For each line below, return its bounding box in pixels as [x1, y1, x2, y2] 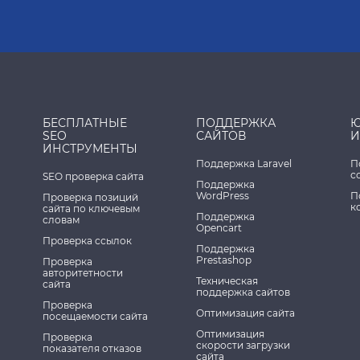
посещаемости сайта [43, 310, 148, 322]
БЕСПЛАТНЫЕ [43, 116, 127, 130]
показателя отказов [43, 342, 141, 354]
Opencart [196, 222, 242, 234]
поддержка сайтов [196, 286, 290, 298]
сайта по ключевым [43, 202, 140, 215]
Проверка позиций [43, 191, 138, 203]
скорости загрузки [196, 339, 290, 351]
